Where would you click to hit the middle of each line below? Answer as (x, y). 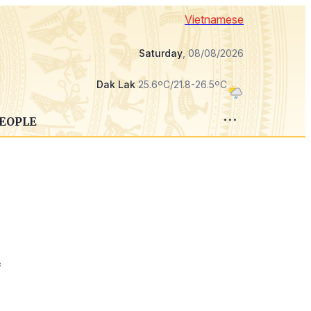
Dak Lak (116, 84)
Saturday (161, 53)
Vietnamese (214, 19)
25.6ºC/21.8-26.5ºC (181, 84)
